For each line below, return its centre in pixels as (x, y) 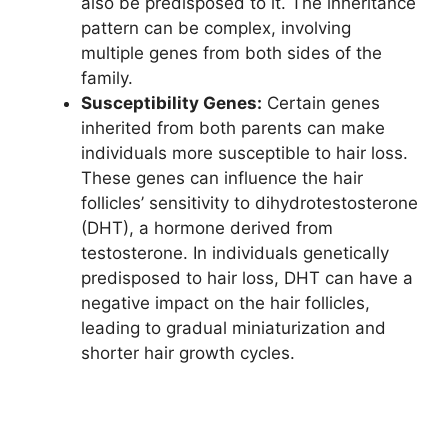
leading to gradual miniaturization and (233, 328)
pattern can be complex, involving (216, 28)
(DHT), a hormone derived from (207, 228)
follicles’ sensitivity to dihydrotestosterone (249, 203)
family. (107, 78)
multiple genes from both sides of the (231, 53)
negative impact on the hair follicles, (225, 303)
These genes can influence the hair (222, 178)
